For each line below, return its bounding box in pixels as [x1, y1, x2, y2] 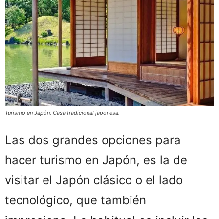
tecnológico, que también [5, 193, 146, 207]
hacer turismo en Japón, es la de [5, 153, 187, 167]
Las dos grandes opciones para [5, 132, 181, 147]
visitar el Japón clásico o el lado [5, 173, 183, 187]
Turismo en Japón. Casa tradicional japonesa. [5, 109, 120, 116]
